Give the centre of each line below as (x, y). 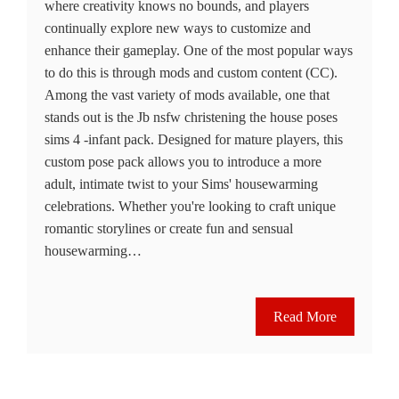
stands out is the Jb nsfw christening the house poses (191, 118)
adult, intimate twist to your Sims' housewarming (181, 184)
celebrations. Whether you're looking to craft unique (190, 207)
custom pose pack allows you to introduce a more (183, 162)
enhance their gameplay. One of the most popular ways (199, 51)
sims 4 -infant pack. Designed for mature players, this (194, 140)
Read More (305, 317)
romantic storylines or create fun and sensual (169, 229)
